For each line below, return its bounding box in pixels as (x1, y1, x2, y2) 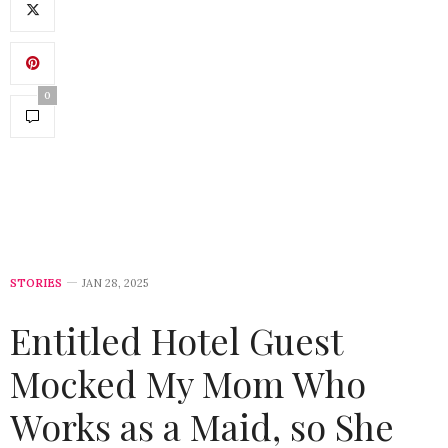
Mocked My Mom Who (10, 358, 366, 407)
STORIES (10, 275, 62, 290)
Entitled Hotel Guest (10, 315, 342, 364)
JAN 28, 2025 (82, 275, 148, 290)
